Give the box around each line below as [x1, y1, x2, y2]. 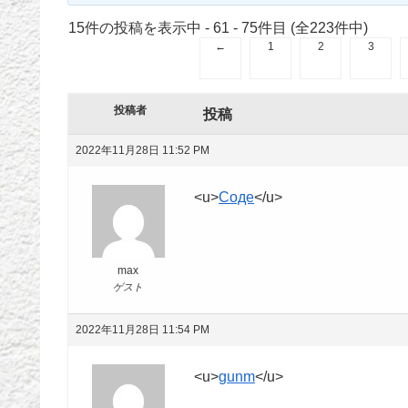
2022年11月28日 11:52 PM [76, 144, 209, 157]
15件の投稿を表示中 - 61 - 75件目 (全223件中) [68, 20, 368, 36]
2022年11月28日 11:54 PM [76, 323, 209, 336]
